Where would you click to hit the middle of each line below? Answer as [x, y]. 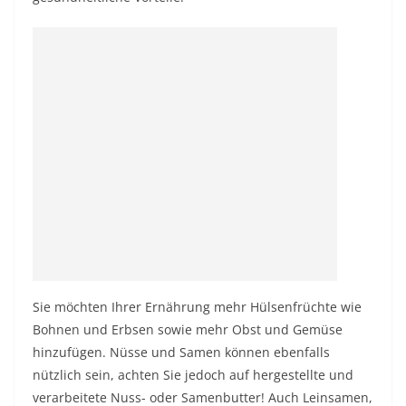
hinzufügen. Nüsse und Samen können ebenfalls [181, 352]
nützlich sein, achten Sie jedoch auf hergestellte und [193, 375]
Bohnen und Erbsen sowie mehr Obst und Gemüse [188, 329]
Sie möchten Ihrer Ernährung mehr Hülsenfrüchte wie [197, 307]
